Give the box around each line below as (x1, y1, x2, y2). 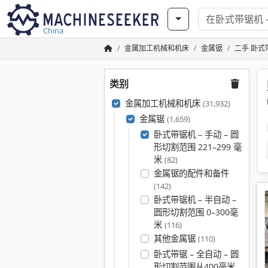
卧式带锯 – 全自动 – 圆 (153, 248, 239, 260)
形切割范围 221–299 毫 (153, 141, 242, 153)
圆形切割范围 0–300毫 (153, 206, 238, 218)
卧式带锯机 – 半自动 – (153, 194, 236, 205)
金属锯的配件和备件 (153, 167, 229, 179)
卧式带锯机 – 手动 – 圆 (153, 129, 239, 140)
